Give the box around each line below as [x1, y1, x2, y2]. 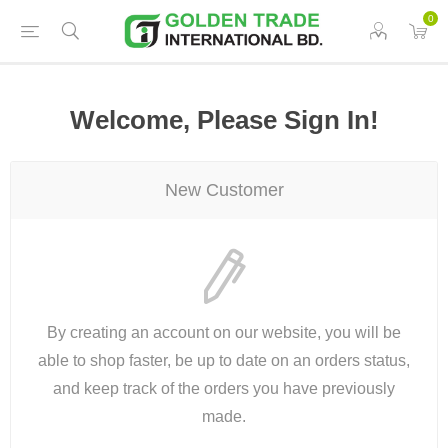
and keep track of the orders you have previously [53, 380, 395, 397]
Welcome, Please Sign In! [69, 105, 379, 135]
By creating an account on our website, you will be [47, 324, 401, 341]
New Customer [164, 180, 284, 200]
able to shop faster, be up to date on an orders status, [38, 352, 410, 369]
